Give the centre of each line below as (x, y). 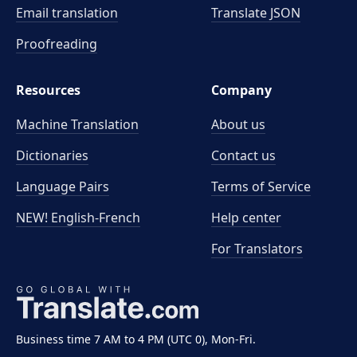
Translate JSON (256, 13)
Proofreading (57, 44)
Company (242, 90)
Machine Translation (77, 124)
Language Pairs (63, 186)
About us (239, 124)
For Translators (257, 249)
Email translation (67, 13)
